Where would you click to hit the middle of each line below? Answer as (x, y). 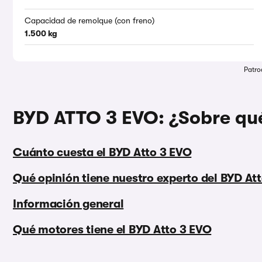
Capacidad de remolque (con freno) (89, 21)
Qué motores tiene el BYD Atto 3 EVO (112, 230)
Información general (68, 204)
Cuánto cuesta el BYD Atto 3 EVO (102, 153)
